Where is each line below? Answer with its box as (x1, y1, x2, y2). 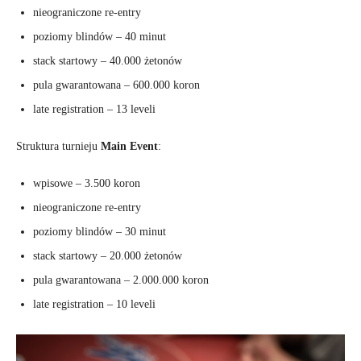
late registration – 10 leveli (33, 298, 156, 311)
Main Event (101, 140, 158, 153)
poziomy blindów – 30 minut (33, 226, 166, 239)
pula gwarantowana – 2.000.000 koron (33, 274, 209, 287)
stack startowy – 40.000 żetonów (33, 55, 182, 68)
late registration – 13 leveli (33, 103, 156, 116)
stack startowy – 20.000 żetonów (33, 250, 182, 263)
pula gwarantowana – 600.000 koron (33, 79, 200, 92)
